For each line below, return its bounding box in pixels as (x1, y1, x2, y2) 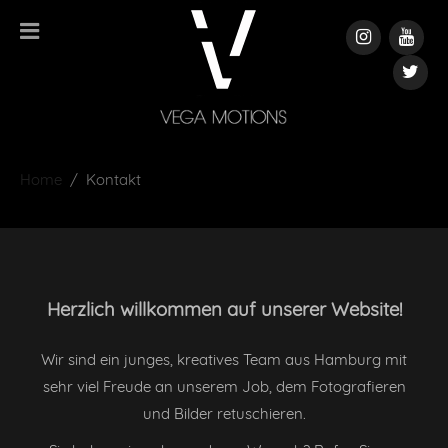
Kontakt (86, 170, 141, 189)
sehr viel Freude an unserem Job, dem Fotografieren (42, 376, 406, 396)
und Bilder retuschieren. (142, 403, 306, 423)
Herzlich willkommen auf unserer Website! (46, 296, 402, 321)
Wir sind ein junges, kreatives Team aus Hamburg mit (41, 349, 407, 369)
